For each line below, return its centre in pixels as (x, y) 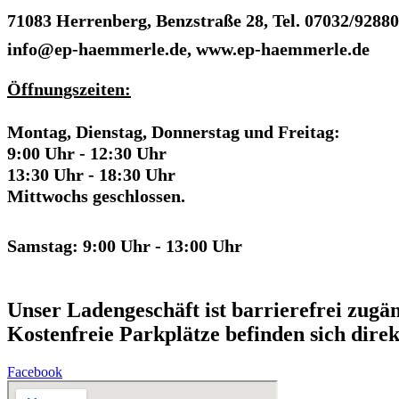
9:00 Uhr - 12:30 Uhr (87, 153)
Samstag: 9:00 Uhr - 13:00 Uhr (125, 245)
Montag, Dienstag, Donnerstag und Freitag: (174, 131)
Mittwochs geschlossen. (96, 195)
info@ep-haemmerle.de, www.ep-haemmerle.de (188, 49)
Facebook (35, 371)
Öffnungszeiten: (69, 89)
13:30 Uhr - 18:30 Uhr (91, 174)
